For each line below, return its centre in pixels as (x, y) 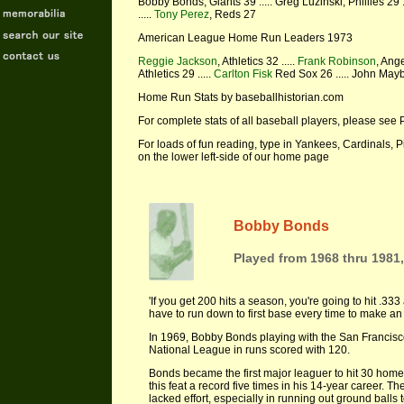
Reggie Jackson (178, 61)
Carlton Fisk (243, 74)
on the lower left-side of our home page (236, 157)
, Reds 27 (233, 14)
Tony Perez (182, 14)
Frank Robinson (337, 61)
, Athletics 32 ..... (257, 61)
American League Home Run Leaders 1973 (245, 38)
